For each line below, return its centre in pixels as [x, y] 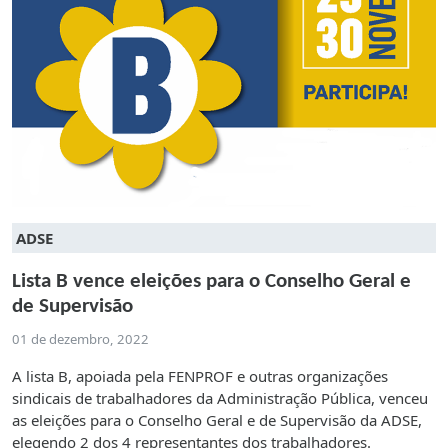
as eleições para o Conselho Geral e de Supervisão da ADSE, [217, 419]
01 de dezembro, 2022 [80, 338]
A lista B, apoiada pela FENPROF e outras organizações [200, 375]
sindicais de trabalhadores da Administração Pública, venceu [220, 397]
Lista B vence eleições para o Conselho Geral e [211, 281]
